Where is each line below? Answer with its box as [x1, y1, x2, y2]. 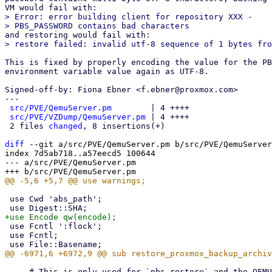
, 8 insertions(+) [83, 121, 165, 131]
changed [49, 121, 83, 131]
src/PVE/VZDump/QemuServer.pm [10, 112, 146, 121]
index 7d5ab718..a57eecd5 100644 [5, 149, 155, 158]
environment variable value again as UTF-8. [5, 67, 209, 76]
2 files [10, 121, 49, 131]
